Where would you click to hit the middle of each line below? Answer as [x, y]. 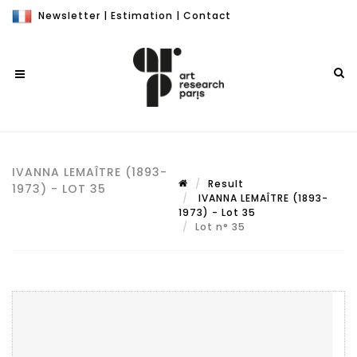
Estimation [142, 16]
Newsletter [69, 16]
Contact [207, 16]
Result [226, 184]
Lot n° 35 [222, 227]
